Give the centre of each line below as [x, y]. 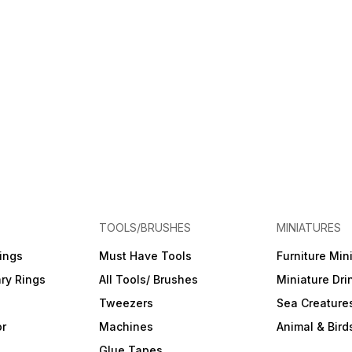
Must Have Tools [146, 256]
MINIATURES [308, 228]
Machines [126, 327]
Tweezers [126, 303]
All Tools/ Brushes [149, 280]
